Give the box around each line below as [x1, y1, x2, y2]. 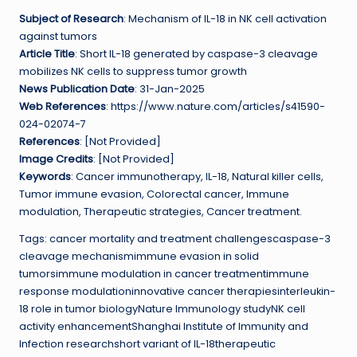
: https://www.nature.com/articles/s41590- [106, 100, 325, 114]
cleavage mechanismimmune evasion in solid [19, 249, 259, 264]
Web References [19, 100, 106, 114]
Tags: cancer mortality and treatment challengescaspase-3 [19, 232, 331, 246]
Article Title [19, 47, 75, 61]
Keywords [19, 170, 71, 184]
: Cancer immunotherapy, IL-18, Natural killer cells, [71, 170, 324, 184]
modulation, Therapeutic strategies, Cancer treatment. [19, 205, 302, 219]
